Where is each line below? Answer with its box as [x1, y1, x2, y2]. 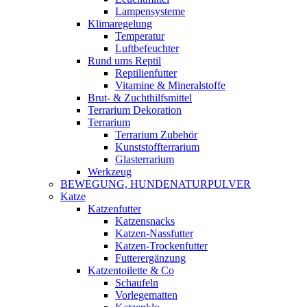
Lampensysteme [115, 5, 185, 17]
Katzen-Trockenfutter [115, 240, 208, 251]
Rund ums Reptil [88, 55, 161, 66]
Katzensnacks [115, 215, 175, 227]
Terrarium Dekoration [88, 104, 182, 116]
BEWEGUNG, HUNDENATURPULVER [60, 178, 251, 190]
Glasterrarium [115, 153, 174, 165]
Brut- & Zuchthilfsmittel [88, 92, 192, 103]
